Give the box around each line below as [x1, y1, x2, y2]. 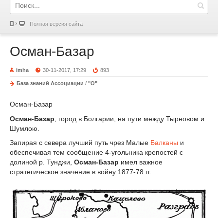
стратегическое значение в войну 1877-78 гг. [10, 168, 151, 176]
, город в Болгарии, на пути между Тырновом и [54, 114, 204, 123]
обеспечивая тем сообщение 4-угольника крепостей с [10, 148, 183, 157]
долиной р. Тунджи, [10, 158, 74, 166]
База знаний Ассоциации [17, 80, 84, 86]
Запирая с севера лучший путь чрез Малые [10, 139, 150, 147]
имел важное [119, 158, 163, 166]
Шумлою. [10, 124, 39, 132]
